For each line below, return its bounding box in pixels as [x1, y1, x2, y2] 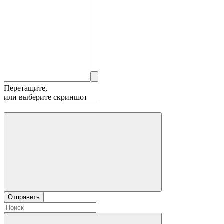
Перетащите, [4, 83, 47, 92]
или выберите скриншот [4, 92, 87, 101]
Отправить [8, 193, 40, 201]
